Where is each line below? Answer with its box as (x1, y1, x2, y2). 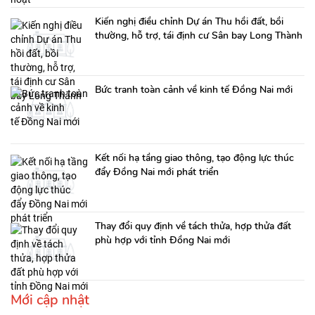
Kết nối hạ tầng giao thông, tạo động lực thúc (95, 150, 294, 165)
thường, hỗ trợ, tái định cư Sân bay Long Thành (95, 28, 302, 42)
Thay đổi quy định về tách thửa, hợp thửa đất (95, 219, 291, 233)
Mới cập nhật (11, 290, 89, 309)
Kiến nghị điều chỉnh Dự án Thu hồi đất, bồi (95, 14, 283, 28)
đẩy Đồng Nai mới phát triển (95, 165, 219, 179)
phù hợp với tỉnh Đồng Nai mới (95, 233, 230, 247)
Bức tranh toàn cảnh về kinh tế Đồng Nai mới (95, 82, 292, 96)
